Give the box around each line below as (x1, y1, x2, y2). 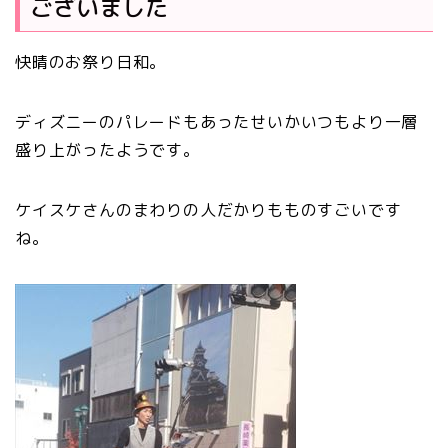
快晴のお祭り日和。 (15, 51, 167, 74)
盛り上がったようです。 (15, 139, 200, 162)
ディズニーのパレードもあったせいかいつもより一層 (15, 111, 419, 134)
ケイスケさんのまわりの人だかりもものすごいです (15, 199, 402, 222)
